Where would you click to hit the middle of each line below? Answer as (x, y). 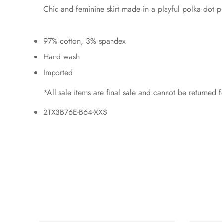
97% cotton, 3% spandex (84, 41)
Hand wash (61, 57)
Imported (58, 73)
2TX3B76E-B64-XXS (75, 112)
